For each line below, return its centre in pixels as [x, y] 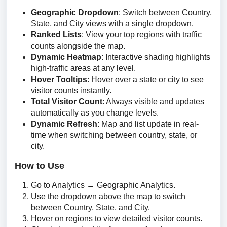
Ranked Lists [56, 35]
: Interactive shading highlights [156, 57]
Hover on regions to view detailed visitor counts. [117, 219]
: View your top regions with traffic [142, 35]
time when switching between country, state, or [114, 135]
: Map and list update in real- [148, 124]
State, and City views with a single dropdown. [112, 24]
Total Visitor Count [67, 102]
